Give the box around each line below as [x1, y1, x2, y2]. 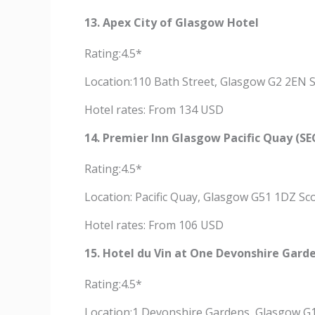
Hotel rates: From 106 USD [84, 217, 224, 233]
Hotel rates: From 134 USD [84, 102, 224, 117]
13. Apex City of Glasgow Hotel [84, 15, 259, 30]
